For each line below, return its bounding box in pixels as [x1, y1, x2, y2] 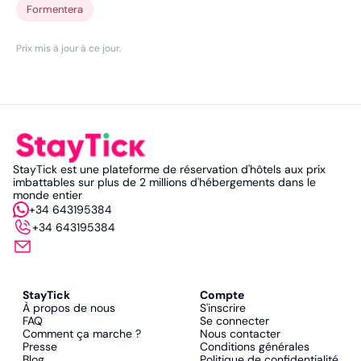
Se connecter [206, 313, 269, 328]
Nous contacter [208, 326, 280, 341]
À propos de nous [23, 301, 115, 315]
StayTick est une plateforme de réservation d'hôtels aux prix [13, 162, 326, 176]
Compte [200, 288, 244, 302]
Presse [23, 339, 57, 354]
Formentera [27, 2, 83, 16]
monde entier [13, 188, 82, 202]
